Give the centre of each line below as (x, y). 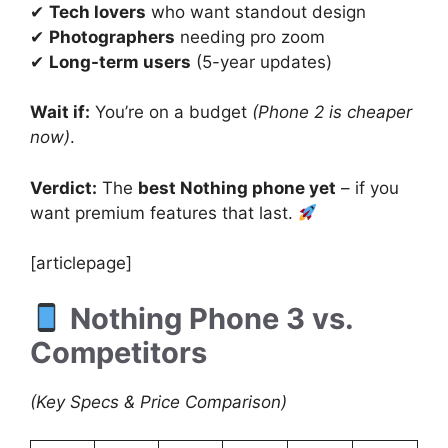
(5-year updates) (261, 61)
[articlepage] (81, 263)
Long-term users (120, 61)
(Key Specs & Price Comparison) (158, 401)
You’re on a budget (171, 112)
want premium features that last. (164, 212)
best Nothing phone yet (237, 187)
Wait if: (60, 112)
